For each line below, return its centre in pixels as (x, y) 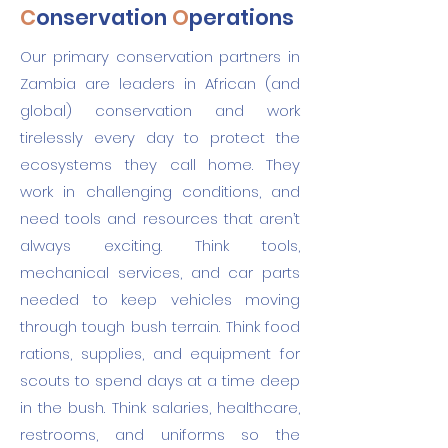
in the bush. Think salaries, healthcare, (160, 407)
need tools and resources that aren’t (160, 218)
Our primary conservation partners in (160, 56)
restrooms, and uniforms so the (160, 434)
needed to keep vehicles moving (160, 299)
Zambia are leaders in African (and (160, 83)
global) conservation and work (160, 110)
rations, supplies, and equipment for (160, 353)
